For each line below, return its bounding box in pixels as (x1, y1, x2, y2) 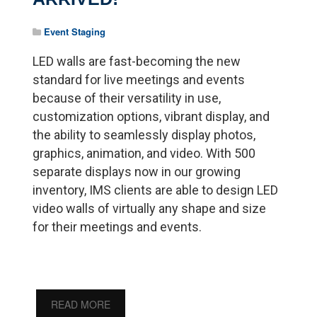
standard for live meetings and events (33, 71, 246, 87)
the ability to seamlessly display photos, (33, 127, 256, 142)
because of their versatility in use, (33, 90, 221, 105)
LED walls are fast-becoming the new (33, 53, 241, 69)
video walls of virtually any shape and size (33, 200, 267, 216)
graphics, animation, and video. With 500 (33, 145, 256, 161)
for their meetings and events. (33, 219, 202, 234)
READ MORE (51, 296, 111, 311)
